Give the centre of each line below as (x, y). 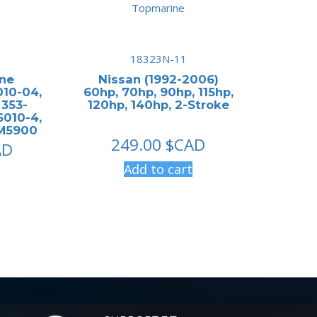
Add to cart (158, 169)
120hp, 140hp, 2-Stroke (158, 104)
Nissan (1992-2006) (158, 79)
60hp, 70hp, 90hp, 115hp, (158, 92)
